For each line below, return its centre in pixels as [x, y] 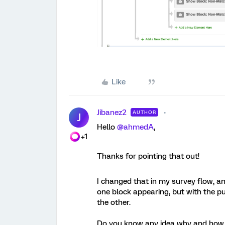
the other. [115, 203]
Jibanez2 [112, 113]
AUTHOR [144, 113]
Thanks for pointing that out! [148, 156]
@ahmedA [135, 127]
